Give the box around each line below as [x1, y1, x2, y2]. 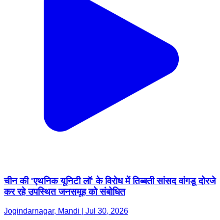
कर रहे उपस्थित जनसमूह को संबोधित [4, 187, 125, 197]
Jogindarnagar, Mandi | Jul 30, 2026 [4, 207, 128, 216]
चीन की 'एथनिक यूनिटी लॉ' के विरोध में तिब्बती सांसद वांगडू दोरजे [4, 176, 216, 187]
